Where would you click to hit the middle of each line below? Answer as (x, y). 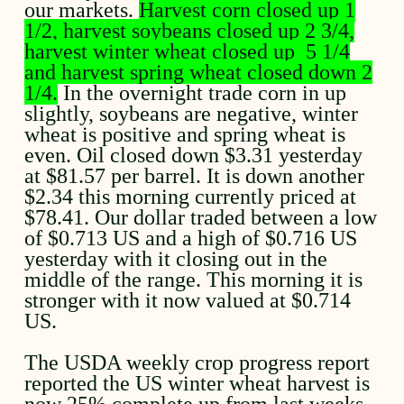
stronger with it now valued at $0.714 (188, 300)
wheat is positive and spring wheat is (185, 134)
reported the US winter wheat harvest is (197, 383)
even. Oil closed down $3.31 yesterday (194, 155)
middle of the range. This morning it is (194, 280)
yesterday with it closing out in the (176, 259)
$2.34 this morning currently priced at (191, 197)
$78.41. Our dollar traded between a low (201, 217)
